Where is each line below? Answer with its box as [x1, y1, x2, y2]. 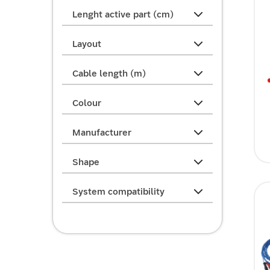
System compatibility [72, 186, 165, 198]
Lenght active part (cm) [72, 8, 174, 20]
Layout [72, 38, 101, 50]
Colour [72, 97, 101, 109]
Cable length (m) [72, 67, 146, 80]
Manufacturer [72, 127, 131, 139]
